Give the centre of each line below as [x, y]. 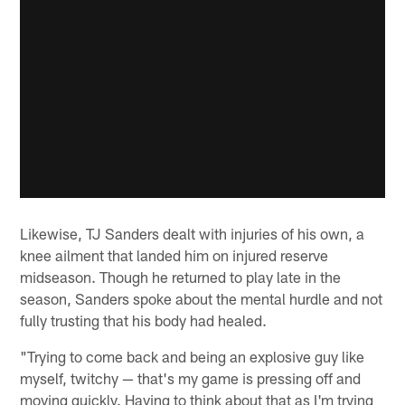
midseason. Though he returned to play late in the [181, 276]
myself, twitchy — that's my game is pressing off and [191, 377]
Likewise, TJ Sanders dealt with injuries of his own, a [193, 233]
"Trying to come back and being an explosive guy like [193, 356]
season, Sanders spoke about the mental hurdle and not [202, 298]
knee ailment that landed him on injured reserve [174, 254]
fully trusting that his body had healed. [144, 320]
